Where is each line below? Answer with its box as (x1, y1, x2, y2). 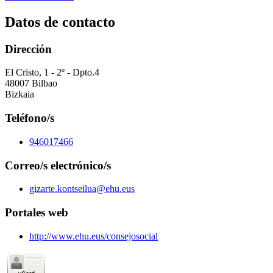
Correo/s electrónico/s (5, 158, 111, 172)
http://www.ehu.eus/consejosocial (29, 230, 158, 241)
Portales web (5, 205, 68, 219)
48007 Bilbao (5, 78, 57, 89)
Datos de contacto (5, 13, 115, 30)
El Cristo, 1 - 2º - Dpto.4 (5, 67, 99, 78)
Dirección (5, 42, 52, 55)
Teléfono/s (5, 112, 54, 125)
